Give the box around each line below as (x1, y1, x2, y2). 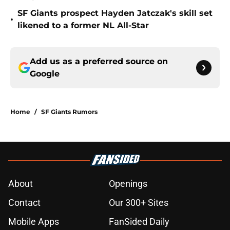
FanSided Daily (109, 216, 169, 227)
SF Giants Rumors (41, 108, 98, 116)
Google (30, 69, 60, 79)
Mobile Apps (8, 216, 59, 227)
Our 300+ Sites (109, 197, 168, 208)
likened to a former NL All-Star (17, 21, 149, 31)
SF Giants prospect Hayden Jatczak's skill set (17, 8, 213, 18)
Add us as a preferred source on (30, 56, 168, 67)
